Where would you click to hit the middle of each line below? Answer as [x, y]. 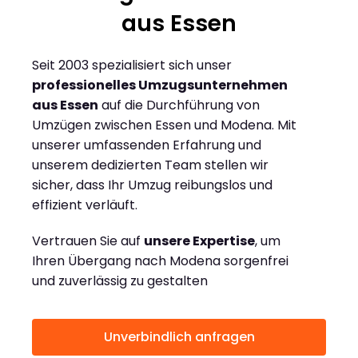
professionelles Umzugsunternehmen [160, 86]
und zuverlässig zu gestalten [120, 281]
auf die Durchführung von [179, 105]
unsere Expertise [199, 241]
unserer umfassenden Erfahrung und [147, 145]
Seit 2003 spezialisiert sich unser [132, 66]
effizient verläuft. [85, 205]
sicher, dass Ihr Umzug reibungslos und [152, 185]
